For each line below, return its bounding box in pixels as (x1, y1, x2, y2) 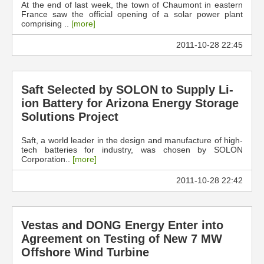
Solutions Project (21, 110, 118, 123)
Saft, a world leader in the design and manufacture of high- (21, 136, 243, 145)
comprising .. (21, 19, 71, 28)
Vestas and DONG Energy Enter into (21, 219, 223, 232)
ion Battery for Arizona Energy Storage (21, 97, 239, 110)
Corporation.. (21, 154, 72, 164)
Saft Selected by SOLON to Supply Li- (21, 83, 233, 96)
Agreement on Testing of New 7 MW (21, 232, 222, 245)
